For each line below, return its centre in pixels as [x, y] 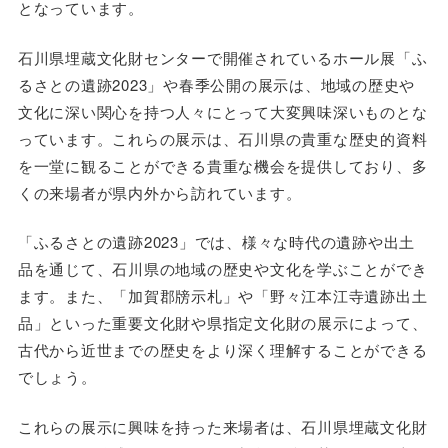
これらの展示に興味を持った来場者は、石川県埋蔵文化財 [222, 426]
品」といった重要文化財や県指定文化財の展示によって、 [222, 323]
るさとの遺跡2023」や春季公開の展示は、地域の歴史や [216, 84]
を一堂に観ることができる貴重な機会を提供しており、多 [222, 165]
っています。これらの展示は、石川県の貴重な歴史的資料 [222, 138]
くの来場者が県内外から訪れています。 [159, 192]
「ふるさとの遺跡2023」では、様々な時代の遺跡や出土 [216, 242]
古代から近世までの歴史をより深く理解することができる [222, 350]
